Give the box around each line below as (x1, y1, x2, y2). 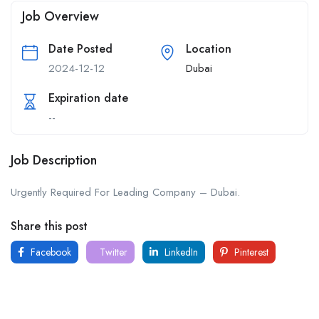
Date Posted (48, 40, 113, 57)
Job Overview (22, 6, 99, 26)
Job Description (11, 150, 97, 169)
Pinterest (231, 244, 268, 259)
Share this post (11, 217, 88, 234)
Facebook (28, 244, 71, 259)
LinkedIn (162, 244, 198, 259)
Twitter (97, 244, 127, 259)
